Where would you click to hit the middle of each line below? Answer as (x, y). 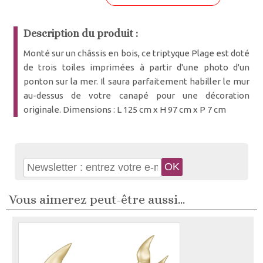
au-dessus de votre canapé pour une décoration (136, 95)
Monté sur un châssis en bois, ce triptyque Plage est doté (136, 53)
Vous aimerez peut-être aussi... (97, 199)
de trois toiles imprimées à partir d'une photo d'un (136, 67)
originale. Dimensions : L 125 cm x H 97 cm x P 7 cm (124, 109)
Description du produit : (80, 33)
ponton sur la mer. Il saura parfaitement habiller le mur (136, 81)
